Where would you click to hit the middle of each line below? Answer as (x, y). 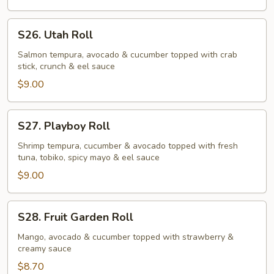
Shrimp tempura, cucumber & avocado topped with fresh (128, 146)
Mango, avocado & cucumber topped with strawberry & (126, 237)
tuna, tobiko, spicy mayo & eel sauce (89, 157)
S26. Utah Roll (55, 35)
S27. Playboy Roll (64, 126)
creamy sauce (45, 249)
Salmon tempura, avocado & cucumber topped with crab (128, 55)
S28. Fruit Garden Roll (76, 217)
